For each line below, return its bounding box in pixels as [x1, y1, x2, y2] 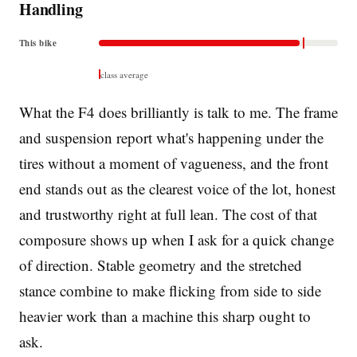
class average [100, 68, 148, 80]
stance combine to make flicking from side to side [19, 280, 321, 300]
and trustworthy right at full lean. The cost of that [19, 203, 317, 224]
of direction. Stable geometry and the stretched [19, 254, 302, 275]
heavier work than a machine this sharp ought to [19, 305, 311, 326]
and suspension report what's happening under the [19, 127, 324, 147]
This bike [19, 36, 57, 49]
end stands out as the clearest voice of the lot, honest [19, 178, 335, 198]
